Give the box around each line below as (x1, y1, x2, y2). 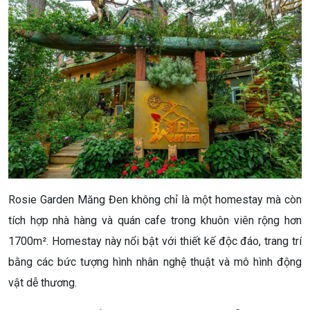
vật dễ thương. (8, 275, 77, 289)
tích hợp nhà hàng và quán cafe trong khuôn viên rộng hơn (8, 213, 302, 227)
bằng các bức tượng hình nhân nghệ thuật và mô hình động (8, 255, 302, 268)
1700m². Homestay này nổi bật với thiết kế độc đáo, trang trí (8, 234, 302, 248)
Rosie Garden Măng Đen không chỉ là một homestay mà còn (8, 192, 302, 206)
